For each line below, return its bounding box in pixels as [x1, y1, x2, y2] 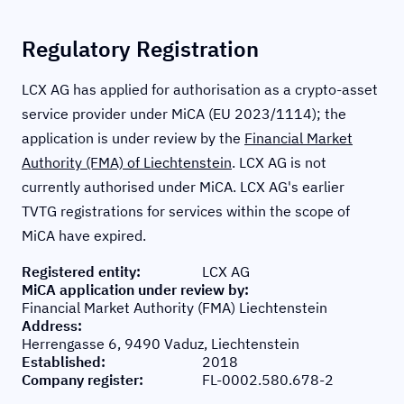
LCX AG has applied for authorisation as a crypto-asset [22, 80, 378, 98]
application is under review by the [22, 129, 241, 147]
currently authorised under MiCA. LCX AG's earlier [22, 178, 344, 196]
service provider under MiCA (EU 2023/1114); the [22, 105, 346, 123]
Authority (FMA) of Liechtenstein [22, 153, 232, 171]
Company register [22, 371, 139, 389]
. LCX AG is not [232, 153, 326, 171]
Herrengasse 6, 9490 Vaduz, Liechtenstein [22, 335, 299, 353]
